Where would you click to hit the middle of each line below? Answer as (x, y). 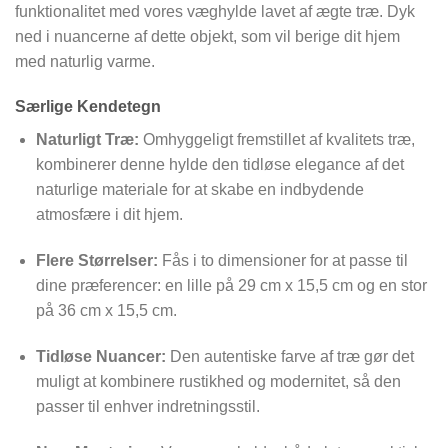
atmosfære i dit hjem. (109, 215)
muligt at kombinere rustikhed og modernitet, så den (218, 382)
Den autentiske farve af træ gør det (289, 357)
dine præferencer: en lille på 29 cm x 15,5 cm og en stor (231, 286)
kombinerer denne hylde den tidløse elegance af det (219, 165)
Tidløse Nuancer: (100, 357)
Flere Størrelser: (96, 261)
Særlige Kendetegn (88, 107)
